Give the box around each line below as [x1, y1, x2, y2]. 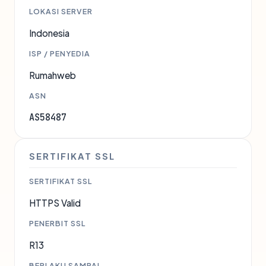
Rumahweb [29, 69, 76, 81]
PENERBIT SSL [29, 218, 85, 228]
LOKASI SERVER [29, 7, 93, 16]
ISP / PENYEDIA [29, 49, 90, 58]
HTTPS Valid [29, 197, 81, 208]
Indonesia [29, 27, 69, 39]
